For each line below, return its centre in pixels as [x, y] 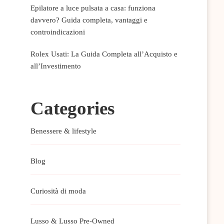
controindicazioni [57, 32]
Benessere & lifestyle [63, 131]
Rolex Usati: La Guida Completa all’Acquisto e [104, 54]
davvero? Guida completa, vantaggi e [89, 20]
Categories [72, 108]
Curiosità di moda [58, 191]
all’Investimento [55, 66]
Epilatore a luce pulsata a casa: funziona [93, 8]
